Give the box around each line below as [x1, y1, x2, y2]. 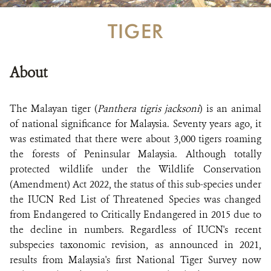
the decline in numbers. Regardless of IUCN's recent [10, 223, 261, 236]
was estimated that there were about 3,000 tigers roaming [10, 132, 261, 145]
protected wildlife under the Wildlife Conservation [10, 163, 261, 175]
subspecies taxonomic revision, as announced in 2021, [10, 238, 261, 251]
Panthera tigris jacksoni [97, 102, 200, 115]
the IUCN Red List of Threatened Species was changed [10, 193, 261, 206]
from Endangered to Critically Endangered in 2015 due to [10, 208, 261, 221]
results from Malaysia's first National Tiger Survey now [10, 253, 261, 266]
